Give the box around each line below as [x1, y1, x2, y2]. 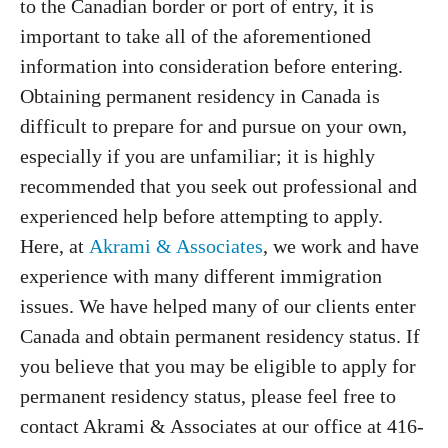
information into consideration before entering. [20, 55, 403, 77]
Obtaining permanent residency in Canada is [20, 85, 380, 107]
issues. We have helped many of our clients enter [20, 295, 416, 317]
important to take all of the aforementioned [20, 25, 371, 47]
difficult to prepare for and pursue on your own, [20, 115, 407, 137]
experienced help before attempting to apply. [20, 205, 383, 227]
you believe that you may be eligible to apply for [20, 355, 416, 377]
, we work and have [263, 235, 419, 257]
